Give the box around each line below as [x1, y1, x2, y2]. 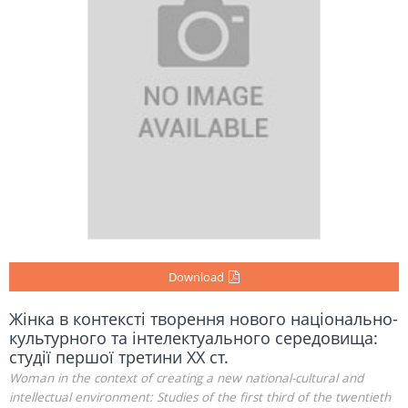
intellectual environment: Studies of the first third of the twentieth [9, 389, 391, 406]
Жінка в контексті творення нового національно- [9, 308, 398, 331]
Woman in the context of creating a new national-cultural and [9, 370, 363, 387]
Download [168, 269, 224, 286]
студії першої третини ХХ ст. [9, 346, 229, 369]
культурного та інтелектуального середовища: [9, 327, 378, 350]
